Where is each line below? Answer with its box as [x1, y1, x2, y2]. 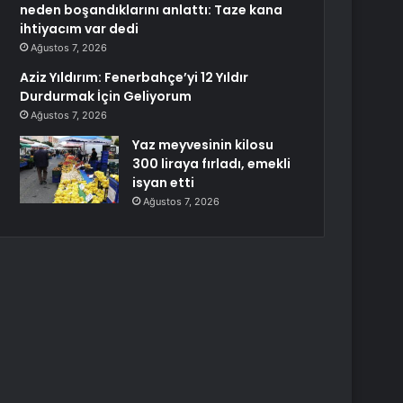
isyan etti [132, 174, 195, 192]
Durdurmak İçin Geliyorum [20, 87, 193, 105]
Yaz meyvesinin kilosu [132, 136, 274, 154]
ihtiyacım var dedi [20, 20, 139, 38]
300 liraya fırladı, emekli [132, 155, 291, 173]
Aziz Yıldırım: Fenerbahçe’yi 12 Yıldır [20, 68, 249, 86]
